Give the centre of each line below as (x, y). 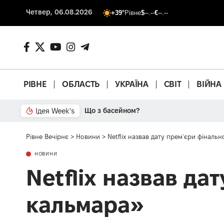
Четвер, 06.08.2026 (59, 12)
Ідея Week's (55, 110)
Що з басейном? (112, 110)
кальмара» (85, 204)
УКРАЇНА (131, 84)
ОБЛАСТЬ (81, 84)
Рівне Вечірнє (47, 136)
